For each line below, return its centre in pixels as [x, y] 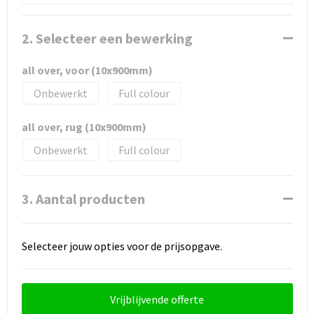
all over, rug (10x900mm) [84, 127]
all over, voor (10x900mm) [87, 70]
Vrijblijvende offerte [157, 299]
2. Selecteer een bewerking [107, 38]
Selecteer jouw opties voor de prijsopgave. [122, 246]
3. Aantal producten [83, 198]
